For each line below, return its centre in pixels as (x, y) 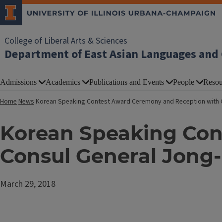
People (184, 82)
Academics (63, 82)
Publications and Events (127, 82)
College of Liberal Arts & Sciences (66, 41)
